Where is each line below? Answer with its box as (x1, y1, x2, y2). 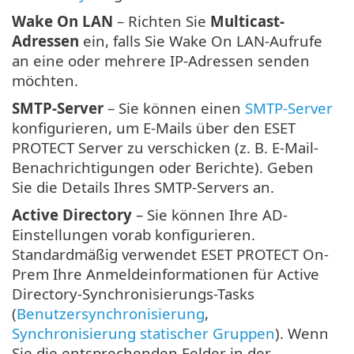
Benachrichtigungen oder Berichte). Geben (12, 157, 314, 178)
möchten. (12, 70, 78, 91)
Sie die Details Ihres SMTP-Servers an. (12, 177, 274, 198)
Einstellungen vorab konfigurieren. (12, 224, 255, 245)
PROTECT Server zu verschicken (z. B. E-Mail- (12, 137, 318, 158)
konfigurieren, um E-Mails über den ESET (12, 118, 296, 138)
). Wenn (275, 323, 329, 344)
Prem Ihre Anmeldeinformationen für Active (12, 264, 319, 284)
